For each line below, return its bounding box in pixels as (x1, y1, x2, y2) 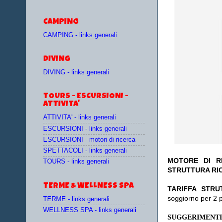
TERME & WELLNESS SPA (43, 182, 134, 190)
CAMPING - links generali (43, 31, 117, 39)
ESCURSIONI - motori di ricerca (43, 136, 135, 143)
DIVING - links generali (43, 69, 109, 76)
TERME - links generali (43, 195, 110, 203)
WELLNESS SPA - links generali (43, 206, 136, 214)
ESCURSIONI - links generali (43, 125, 127, 132)
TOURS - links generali (43, 158, 109, 166)
